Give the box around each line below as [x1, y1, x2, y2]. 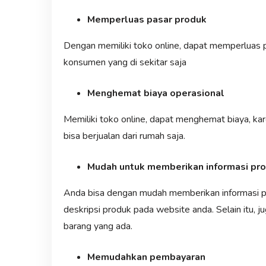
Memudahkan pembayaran [87, 250, 205, 264]
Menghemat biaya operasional [87, 86, 224, 100]
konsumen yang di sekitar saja [63, 55, 186, 69]
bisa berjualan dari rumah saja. [63, 129, 185, 142]
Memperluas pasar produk [87, 12, 207, 26]
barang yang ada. [63, 219, 132, 233]
